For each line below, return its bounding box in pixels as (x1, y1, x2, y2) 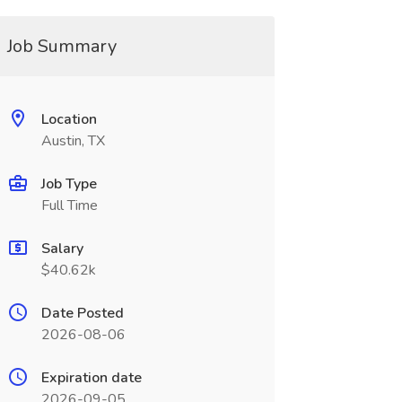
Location (40, 109, 97, 129)
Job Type (40, 174, 97, 194)
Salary (40, 239, 83, 258)
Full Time (40, 196, 98, 215)
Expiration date (40, 368, 142, 388)
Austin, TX (40, 131, 105, 151)
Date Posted (40, 303, 124, 323)
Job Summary (6, 34, 117, 58)
